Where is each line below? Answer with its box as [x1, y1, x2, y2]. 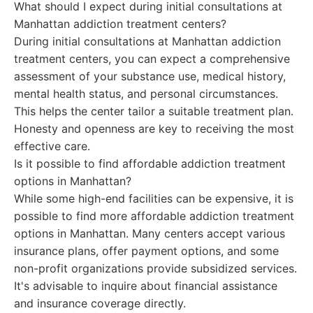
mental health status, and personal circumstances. [14, 87, 278, 101]
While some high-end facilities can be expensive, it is [14, 191, 293, 205]
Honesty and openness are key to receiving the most [14, 122, 294, 136]
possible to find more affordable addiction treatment [14, 209, 294, 223]
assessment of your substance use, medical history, [14, 69, 286, 83]
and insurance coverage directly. [14, 296, 186, 310]
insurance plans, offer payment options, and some [14, 244, 279, 258]
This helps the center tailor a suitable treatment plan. [14, 104, 293, 118]
